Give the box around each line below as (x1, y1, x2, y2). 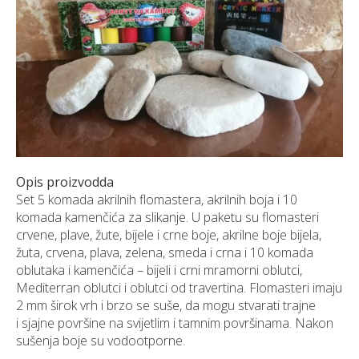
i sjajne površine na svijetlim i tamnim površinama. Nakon (16, 313, 333, 332)
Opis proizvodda (16, 172, 114, 191)
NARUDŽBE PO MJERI (21, 6, 149, 25)
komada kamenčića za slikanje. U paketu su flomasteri (16, 208, 319, 226)
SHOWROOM (21, 79, 99, 97)
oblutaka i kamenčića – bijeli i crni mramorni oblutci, (16, 260, 302, 279)
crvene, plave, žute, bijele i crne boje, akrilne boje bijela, (16, 225, 321, 244)
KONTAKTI (21, 127, 87, 145)
